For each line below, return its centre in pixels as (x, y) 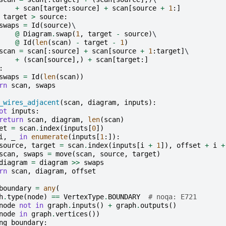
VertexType (83, 196)
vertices (71, 214)
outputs (154, 205)
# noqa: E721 (172, 196)
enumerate (49, 136)
